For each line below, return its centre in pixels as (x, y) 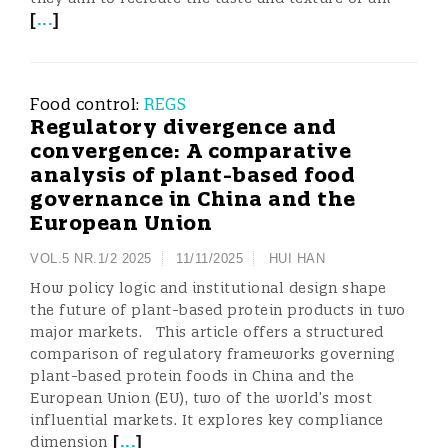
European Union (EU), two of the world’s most (201, 398)
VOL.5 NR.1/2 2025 (91, 258)
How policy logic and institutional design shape (208, 288)
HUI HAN (296, 258)
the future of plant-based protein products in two (218, 310)
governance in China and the (193, 198)
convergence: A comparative (190, 150)
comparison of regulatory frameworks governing (213, 354)
